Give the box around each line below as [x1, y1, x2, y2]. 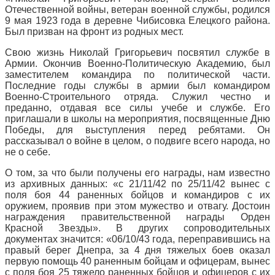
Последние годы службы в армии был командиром [5, 80, 270, 91]
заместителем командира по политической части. [5, 69, 270, 80]
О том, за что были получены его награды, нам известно [5, 167, 270, 178]
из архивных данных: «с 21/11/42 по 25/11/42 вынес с [5, 178, 270, 189]
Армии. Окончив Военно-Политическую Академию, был [5, 58, 270, 69]
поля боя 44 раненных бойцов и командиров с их [5, 189, 270, 200]
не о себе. [5, 146, 50, 157]
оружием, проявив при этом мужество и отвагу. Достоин [5, 200, 270, 211]
